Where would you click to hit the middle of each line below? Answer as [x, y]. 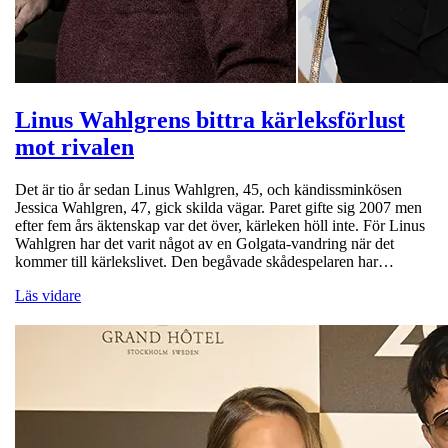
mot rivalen [74, 146]
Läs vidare [48, 295]
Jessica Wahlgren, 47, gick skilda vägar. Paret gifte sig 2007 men [218, 207]
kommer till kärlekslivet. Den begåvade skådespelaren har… [204, 261]
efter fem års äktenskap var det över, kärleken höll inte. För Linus [220, 225]
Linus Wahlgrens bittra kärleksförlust [210, 119]
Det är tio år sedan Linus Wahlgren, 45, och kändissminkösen [208, 189]
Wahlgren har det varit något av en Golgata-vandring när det [204, 243]
